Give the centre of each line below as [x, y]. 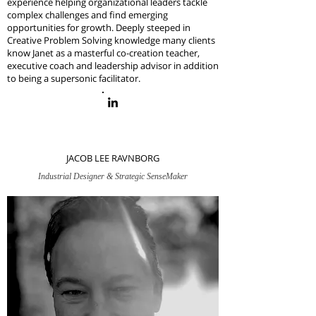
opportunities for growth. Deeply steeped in [99, 28]
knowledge [137, 40]
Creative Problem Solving [61, 40]
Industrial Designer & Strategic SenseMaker [113, 176]
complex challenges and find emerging [87, 15]
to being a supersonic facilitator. [74, 78]
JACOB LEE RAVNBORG [113, 158]
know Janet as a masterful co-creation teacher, [103, 53]
